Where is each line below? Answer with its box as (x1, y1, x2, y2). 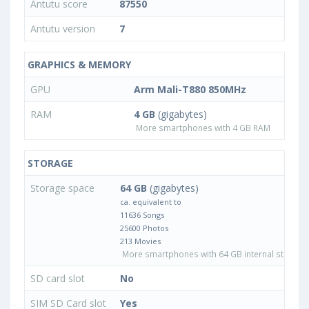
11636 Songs (120, 209, 164, 220)
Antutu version (30, 21, 95, 35)
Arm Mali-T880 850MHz (134, 82, 246, 96)
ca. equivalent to (120, 196, 181, 207)
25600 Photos (120, 222, 168, 233)
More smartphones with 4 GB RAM (134, 121, 270, 133)
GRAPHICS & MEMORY (25, 57, 131, 71)
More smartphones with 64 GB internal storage (120, 248, 308, 259)
